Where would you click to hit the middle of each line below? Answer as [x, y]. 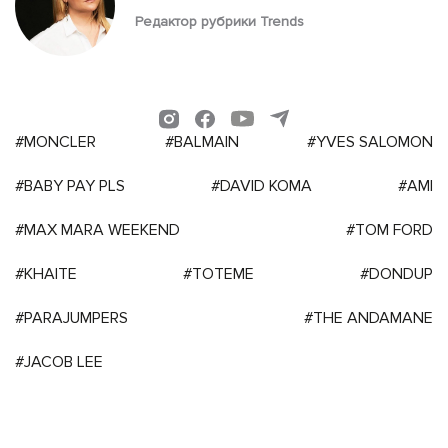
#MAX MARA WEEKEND [97, 229]
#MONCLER [55, 141]
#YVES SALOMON [370, 141]
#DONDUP [396, 273]
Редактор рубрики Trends [219, 21]
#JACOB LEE [59, 361]
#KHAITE [46, 273]
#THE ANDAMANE [368, 317]
